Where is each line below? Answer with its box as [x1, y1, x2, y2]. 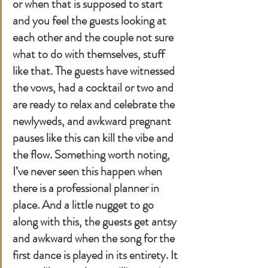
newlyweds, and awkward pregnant [13, 112, 173, 130]
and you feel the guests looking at [13, 11, 169, 29]
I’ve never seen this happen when [13, 162, 165, 180]
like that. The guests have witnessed [13, 62, 177, 80]
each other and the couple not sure [13, 28, 176, 46]
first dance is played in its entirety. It [13, 246, 180, 264]
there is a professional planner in [13, 179, 162, 197]
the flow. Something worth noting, [13, 145, 172, 163]
